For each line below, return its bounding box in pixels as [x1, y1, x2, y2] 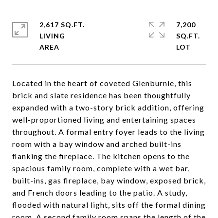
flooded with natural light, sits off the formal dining [12, 200, 206, 209]
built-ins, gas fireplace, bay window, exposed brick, [12, 176, 206, 185]
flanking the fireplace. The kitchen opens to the [12, 151, 190, 161]
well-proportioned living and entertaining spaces [12, 115, 196, 124]
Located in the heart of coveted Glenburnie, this [12, 78, 192, 88]
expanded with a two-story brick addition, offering [12, 103, 204, 112]
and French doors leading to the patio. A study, [12, 188, 187, 197]
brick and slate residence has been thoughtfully [12, 91, 191, 100]
